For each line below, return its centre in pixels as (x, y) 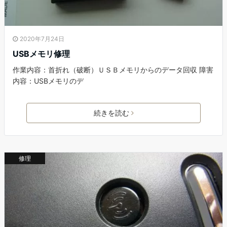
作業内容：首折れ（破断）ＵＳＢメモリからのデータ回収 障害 (113, 69)
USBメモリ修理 (41, 53)
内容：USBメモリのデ (48, 81)
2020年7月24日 (42, 39)
